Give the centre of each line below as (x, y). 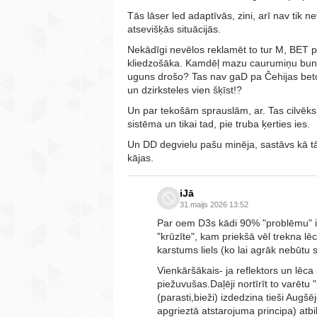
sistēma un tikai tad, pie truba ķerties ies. (219, 123)
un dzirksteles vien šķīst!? (185, 90)
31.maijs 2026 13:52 (214, 204)
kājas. (140, 157)
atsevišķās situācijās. (175, 29)
